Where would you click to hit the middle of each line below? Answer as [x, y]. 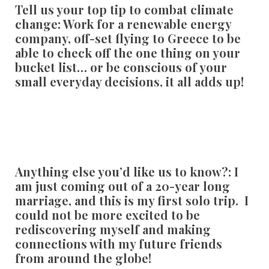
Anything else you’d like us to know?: [123, 171]
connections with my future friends [118, 243]
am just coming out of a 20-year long [122, 186]
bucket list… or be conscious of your [121, 67]
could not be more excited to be [107, 214]
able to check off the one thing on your [127, 53]
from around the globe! [83, 258]
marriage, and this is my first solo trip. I [131, 200]
